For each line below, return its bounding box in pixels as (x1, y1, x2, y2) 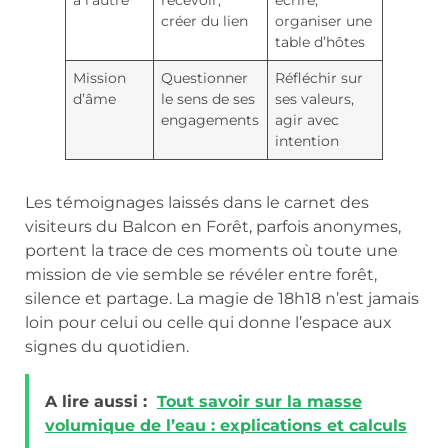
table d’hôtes (275, 33, 366, 52)
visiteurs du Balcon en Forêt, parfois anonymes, (25, 217, 401, 237)
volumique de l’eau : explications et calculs (45, 415, 407, 435)
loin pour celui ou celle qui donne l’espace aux (25, 313, 392, 333)
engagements (161, 111, 260, 130)
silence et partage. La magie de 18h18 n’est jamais (25, 289, 419, 309)
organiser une (275, 12, 373, 31)
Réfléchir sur (275, 69, 364, 88)
